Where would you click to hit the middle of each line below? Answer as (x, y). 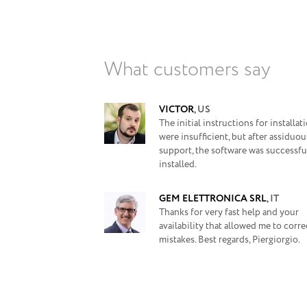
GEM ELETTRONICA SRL (213, 199)
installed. (178, 164)
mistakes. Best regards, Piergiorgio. (230, 240)
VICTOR (176, 110)
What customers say (187, 70)
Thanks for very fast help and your (229, 212)
